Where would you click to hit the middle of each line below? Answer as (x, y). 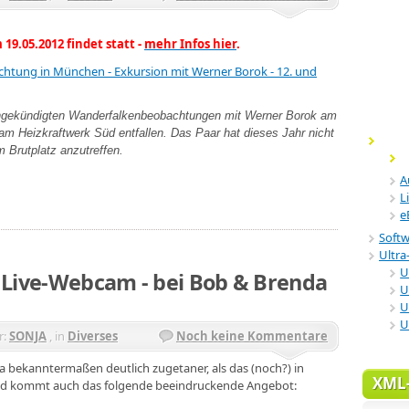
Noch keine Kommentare (252, 336)
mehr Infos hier (190, 44)
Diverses (93, 336)
